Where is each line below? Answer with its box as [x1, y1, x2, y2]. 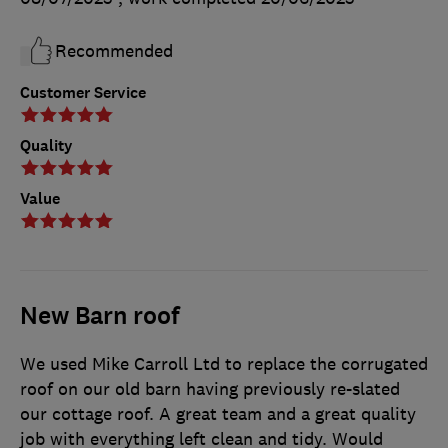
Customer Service [20, 81, 146, 103]
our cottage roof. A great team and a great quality [20, 402, 416, 425]
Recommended [55, 39, 173, 62]
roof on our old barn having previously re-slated [20, 377, 400, 400]
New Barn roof [20, 299, 180, 332]
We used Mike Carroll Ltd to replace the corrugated [20, 352, 428, 375]
